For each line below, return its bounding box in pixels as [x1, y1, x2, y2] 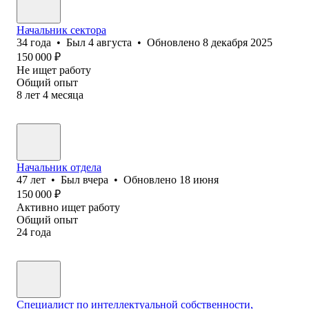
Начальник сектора [17, 23, 106, 36]
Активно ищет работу [17, 201, 120, 213]
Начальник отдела [17, 161, 101, 173]
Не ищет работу [17, 63, 91, 76]
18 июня [179, 173, 219, 186]
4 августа [88, 36, 132, 48]
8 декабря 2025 [203, 36, 272, 48]
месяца [51, 88, 83, 101]
